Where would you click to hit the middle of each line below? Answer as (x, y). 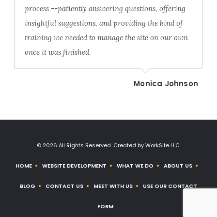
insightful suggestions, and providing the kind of (103, 23)
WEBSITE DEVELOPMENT (75, 165)
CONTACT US (64, 186)
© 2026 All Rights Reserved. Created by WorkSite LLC (108, 145)
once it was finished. (57, 52)
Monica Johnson (166, 83)
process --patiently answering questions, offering (105, 8)
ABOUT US (178, 165)
